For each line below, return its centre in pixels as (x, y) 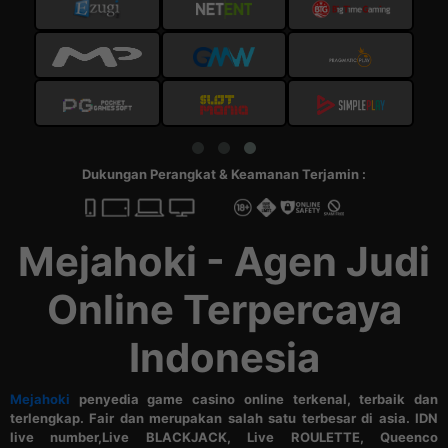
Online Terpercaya (224, 309)
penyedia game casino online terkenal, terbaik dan (254, 399)
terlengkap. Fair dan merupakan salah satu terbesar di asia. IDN (224, 418)
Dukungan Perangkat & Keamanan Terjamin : (224, 174)
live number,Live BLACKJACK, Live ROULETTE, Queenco (224, 437)
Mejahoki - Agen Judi (224, 261)
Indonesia (224, 357)
